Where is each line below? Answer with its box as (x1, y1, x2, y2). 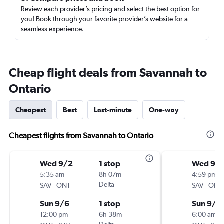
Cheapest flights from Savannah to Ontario (9, 131, 153, 140)
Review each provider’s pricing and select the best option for (21, 5, 200, 13)
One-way (149, 106, 179, 114)
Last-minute (94, 106, 132, 114)
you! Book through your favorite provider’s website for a (21, 15, 188, 23)
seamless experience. (21, 25, 84, 33)
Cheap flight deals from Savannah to (9, 65, 207, 79)
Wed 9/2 (40, 159, 73, 168)
